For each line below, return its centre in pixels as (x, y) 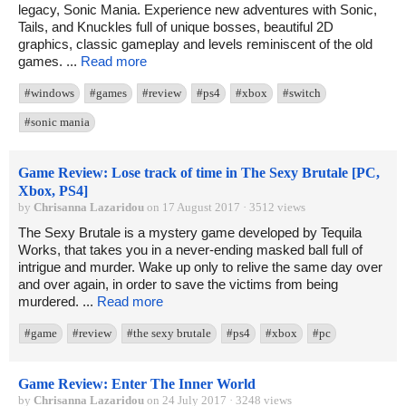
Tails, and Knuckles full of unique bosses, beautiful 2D (176, 27)
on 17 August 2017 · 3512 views (225, 208)
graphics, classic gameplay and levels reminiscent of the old (195, 44)
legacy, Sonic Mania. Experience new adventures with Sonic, (198, 10)
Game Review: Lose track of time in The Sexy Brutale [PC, (199, 173)
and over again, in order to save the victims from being (178, 285)
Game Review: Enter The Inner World (137, 384)
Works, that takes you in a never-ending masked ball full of (190, 250)
